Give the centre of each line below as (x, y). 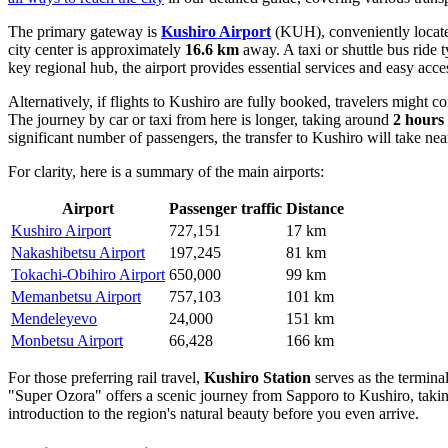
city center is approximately (96, 50)
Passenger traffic (225, 209)
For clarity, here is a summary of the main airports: (166, 172)
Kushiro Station (257, 378)
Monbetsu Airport (67, 341)
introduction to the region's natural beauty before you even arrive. (213, 414)
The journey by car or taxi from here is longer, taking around (200, 120)
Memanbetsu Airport (76, 297)
